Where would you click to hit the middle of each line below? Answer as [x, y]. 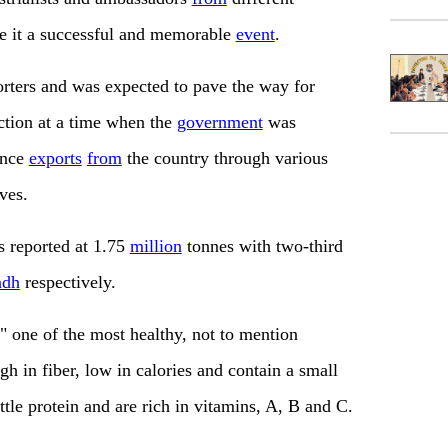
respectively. [67, 282]
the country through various [224, 158]
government [219, 122]
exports [55, 158]
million [155, 246]
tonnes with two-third [262, 246]
